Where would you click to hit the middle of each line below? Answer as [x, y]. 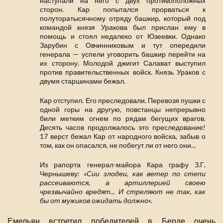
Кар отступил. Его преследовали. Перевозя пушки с [123, 101]
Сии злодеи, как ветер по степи [146, 174]
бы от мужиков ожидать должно [94, 201]
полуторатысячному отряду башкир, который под [123, 18]
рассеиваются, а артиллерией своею [123, 183]
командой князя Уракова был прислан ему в [123, 27]
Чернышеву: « [63, 174]
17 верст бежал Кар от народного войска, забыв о [123, 136]
